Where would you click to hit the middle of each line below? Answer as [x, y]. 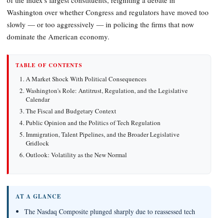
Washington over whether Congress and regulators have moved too [108, 12]
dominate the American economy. [58, 36]
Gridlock [37, 143]
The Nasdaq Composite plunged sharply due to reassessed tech [110, 211]
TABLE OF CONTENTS [49, 65]
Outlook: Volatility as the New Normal [76, 154]
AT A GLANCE [38, 196]
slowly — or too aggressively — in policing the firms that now [100, 24]
